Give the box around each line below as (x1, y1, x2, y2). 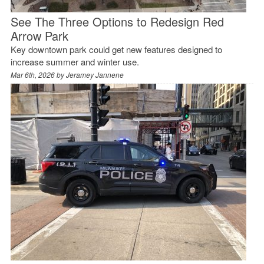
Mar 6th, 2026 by (10, 69, 66, 80)
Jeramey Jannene (65, 69, 124, 80)
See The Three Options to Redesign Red (10, 12, 224, 30)
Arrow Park (10, 27, 68, 44)
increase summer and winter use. (10, 55, 139, 68)
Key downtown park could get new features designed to (10, 42, 222, 55)
